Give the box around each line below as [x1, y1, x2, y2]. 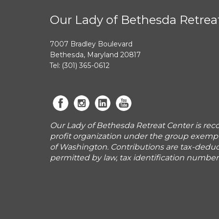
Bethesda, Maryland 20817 [50, 50, 141, 59]
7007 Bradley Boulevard [50, 40, 132, 48]
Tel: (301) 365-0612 [50, 61, 109, 69]
